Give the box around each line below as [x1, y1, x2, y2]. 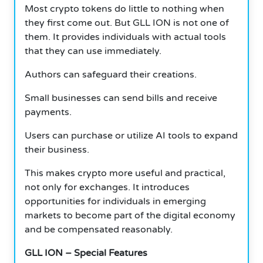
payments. [25, 106, 72, 118]
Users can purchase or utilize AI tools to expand [25, 129, 238, 141]
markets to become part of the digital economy [25, 209, 235, 221]
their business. [25, 143, 89, 156]
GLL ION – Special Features [25, 247, 147, 259]
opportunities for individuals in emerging [25, 195, 206, 207]
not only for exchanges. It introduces [25, 181, 190, 193]
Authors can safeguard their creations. [25, 68, 197, 80]
